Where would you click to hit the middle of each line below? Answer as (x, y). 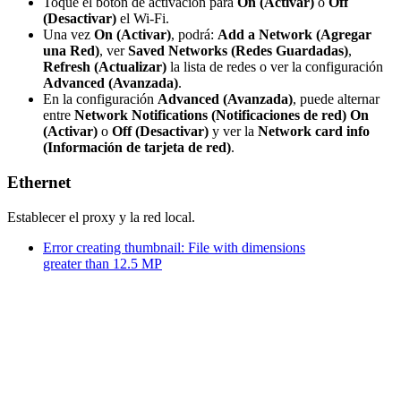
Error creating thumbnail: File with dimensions (174, 247)
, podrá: (194, 35)
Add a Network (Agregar (294, 35)
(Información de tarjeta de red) (137, 148)
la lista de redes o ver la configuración (275, 67)
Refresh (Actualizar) (105, 67)
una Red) (71, 51)
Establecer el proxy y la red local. (101, 217)
